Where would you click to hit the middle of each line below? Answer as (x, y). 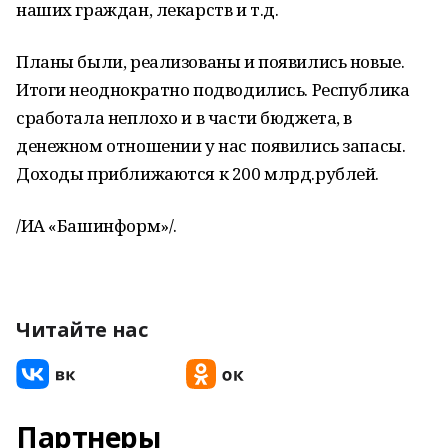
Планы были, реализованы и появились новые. (210, 61)
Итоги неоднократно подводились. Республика (213, 89)
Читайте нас (82, 329)
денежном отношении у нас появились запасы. (211, 145)
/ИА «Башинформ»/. (96, 225)
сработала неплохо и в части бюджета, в (184, 117)
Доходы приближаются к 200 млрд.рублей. (198, 173)
